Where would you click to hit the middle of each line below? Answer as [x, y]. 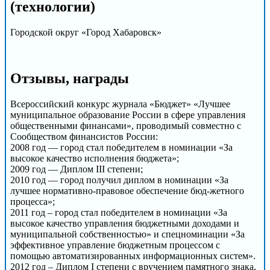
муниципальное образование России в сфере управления [128, 115]
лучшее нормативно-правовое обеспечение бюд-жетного [127, 190]
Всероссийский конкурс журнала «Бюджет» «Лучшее [120, 104]
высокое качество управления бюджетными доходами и [125, 223]
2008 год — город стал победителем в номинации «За [121, 147]
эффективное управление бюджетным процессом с [115, 245]
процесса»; [33, 201]
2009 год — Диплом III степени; [77, 169]
